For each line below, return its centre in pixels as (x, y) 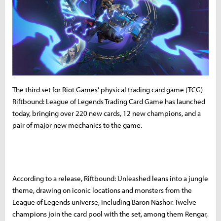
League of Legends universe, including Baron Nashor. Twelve (104, 202)
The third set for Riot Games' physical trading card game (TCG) (108, 89)
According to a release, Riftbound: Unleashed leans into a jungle (110, 178)
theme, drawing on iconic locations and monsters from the (102, 190)
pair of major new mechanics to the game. (77, 125)
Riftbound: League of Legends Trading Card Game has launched (109, 101)
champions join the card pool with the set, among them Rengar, (110, 214)
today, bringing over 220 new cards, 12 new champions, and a (107, 113)
